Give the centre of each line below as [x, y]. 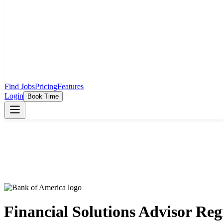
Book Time [43, 96]
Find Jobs [20, 86]
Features [70, 86]
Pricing [46, 86]
